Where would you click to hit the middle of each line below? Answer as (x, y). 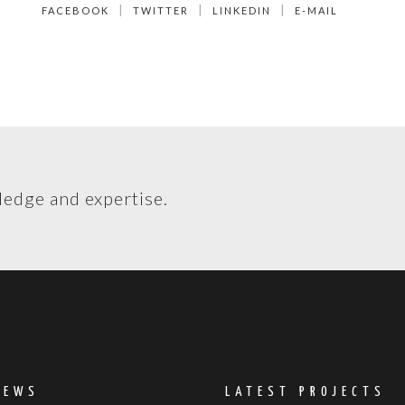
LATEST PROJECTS (306, 392)
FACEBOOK (75, 11)
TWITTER (160, 11)
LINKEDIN (241, 11)
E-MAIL (316, 11)
